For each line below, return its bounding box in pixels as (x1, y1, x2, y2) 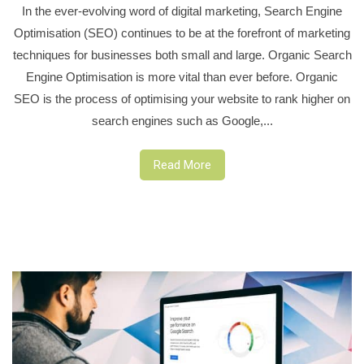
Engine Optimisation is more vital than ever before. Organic (26, 69, 338, 84)
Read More (153, 157, 211, 172)
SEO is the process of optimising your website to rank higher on (14, 91, 350, 106)
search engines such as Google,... (91, 113, 273, 128)
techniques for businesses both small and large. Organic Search (12, 47, 352, 62)
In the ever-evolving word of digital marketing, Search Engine (22, 3, 342, 18)
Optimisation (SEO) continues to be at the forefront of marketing (14, 25, 350, 40)
